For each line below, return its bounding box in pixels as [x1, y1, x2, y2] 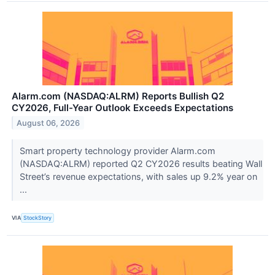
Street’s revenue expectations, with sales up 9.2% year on [19, 171, 257, 182]
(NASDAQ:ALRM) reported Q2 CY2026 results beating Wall [19, 158, 262, 169]
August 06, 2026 [17, 118, 80, 128]
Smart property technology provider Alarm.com [19, 145, 215, 156]
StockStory [23, 214, 52, 222]
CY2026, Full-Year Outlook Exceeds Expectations [12, 101, 233, 114]
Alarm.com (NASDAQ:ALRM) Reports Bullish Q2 [12, 90, 224, 102]
